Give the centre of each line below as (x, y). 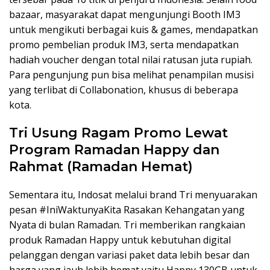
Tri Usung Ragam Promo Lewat (118, 133)
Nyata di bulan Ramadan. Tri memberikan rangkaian (127, 225)
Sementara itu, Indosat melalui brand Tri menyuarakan (133, 195)
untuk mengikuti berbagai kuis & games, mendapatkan (133, 30)
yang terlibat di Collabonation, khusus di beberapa (124, 90)
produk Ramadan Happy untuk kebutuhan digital (120, 240)
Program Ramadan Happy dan (114, 150)
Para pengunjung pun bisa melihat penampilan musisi (131, 75)
